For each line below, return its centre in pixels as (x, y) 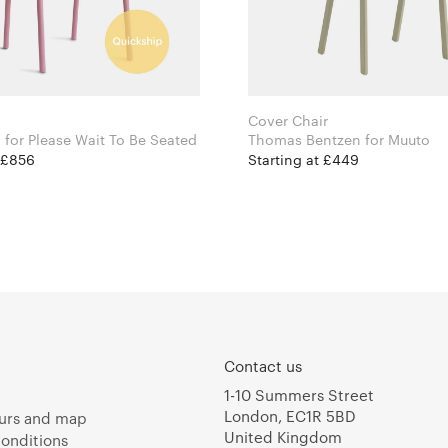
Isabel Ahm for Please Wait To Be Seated (101, 139)
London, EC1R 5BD (290, 415)
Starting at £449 (303, 159)
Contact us (263, 365)
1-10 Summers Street (299, 394)
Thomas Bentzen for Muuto (397, 139)
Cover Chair (288, 120)
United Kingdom (283, 436)
